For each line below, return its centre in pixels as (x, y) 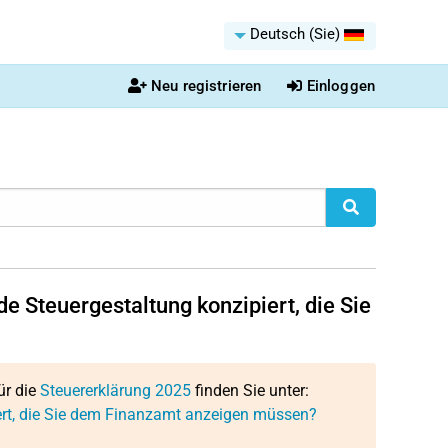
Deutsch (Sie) (295, 34)
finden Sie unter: (249, 390)
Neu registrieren (206, 86)
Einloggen (340, 86)
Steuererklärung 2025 (115, 390)
